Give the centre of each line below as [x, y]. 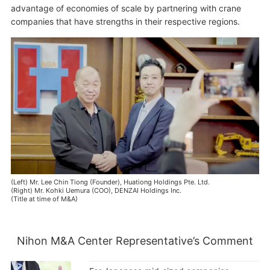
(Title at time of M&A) [44, 199]
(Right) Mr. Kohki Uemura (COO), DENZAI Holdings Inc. [96, 190]
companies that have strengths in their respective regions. [125, 21]
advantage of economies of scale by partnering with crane [126, 8]
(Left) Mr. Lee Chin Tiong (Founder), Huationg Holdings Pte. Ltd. [110, 182]
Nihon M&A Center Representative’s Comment [135, 240]
